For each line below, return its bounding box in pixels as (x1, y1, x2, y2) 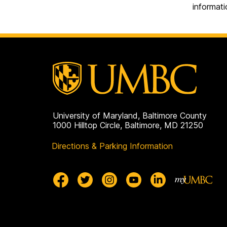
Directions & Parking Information (52, 141, 173, 152)
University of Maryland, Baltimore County (53, 110, 207, 121)
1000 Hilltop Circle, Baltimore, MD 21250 (53, 120, 203, 131)
